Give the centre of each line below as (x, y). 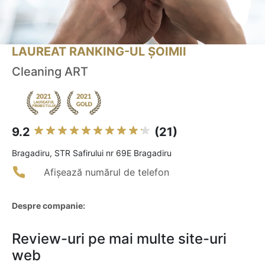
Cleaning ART (50, 72)
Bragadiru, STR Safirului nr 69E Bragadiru (92, 153)
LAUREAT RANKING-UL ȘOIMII (99, 52)
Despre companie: (49, 206)
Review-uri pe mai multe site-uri (119, 239)
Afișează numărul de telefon (106, 172)
